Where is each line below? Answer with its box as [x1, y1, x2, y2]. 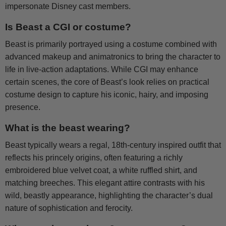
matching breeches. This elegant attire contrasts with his [5, 179, 205, 188]
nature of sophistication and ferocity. [5, 204, 133, 213]
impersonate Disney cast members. [5, 2, 131, 11]
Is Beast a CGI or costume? [5, 22, 131, 33]
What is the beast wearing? [5, 123, 130, 134]
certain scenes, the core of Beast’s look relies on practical [5, 78, 209, 87]
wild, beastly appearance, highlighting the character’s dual [5, 191, 213, 200]
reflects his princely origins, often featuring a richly [5, 153, 183, 162]
